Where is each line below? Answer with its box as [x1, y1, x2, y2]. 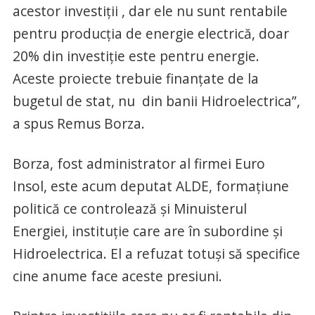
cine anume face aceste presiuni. [12, 266, 222, 285]
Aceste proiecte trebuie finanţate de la [12, 69, 259, 88]
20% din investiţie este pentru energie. [12, 46, 259, 65]
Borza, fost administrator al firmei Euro [12, 154, 265, 173]
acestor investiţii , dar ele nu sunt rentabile [12, 1, 288, 20]
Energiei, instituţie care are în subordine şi [12, 221, 283, 240]
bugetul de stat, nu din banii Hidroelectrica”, [12, 91, 300, 110]
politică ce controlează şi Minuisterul [12, 199, 247, 218]
